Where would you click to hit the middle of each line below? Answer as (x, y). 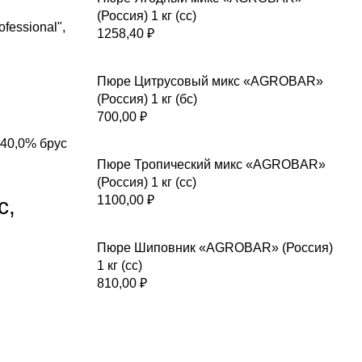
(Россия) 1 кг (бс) (147, 99)
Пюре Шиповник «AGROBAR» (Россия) (215, 248)
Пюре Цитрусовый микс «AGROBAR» (210, 81)
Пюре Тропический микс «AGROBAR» (211, 164)
